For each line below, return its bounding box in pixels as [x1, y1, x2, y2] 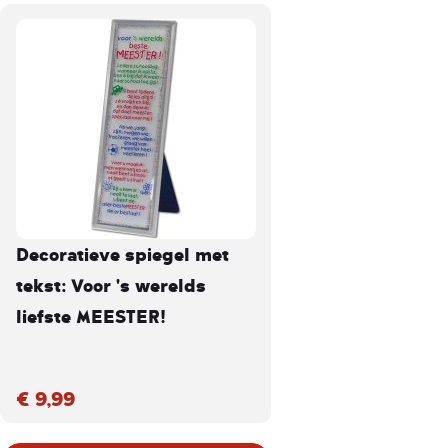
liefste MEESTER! [16, 303, 166, 329]
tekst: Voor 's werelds [16, 272, 206, 298]
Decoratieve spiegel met [16, 241, 229, 267]
